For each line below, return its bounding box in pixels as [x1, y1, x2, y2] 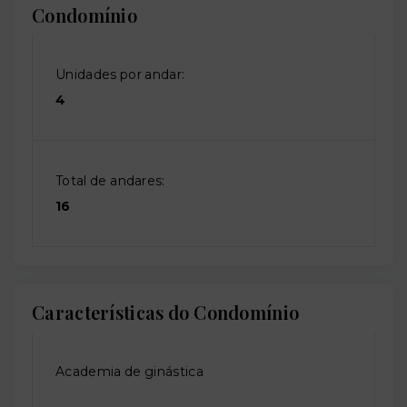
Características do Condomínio [32, 300, 300, 325]
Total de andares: [55, 173, 165, 190]
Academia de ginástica [55, 363, 203, 381]
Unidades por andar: [55, 66, 185, 84]
